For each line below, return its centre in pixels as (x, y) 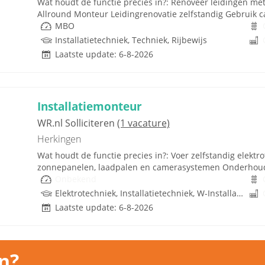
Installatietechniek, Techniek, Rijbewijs (131, 40)
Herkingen (59, 139)
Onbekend (76, 179)
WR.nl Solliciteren (77, 123)
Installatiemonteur (90, 106)
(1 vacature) (143, 123)
